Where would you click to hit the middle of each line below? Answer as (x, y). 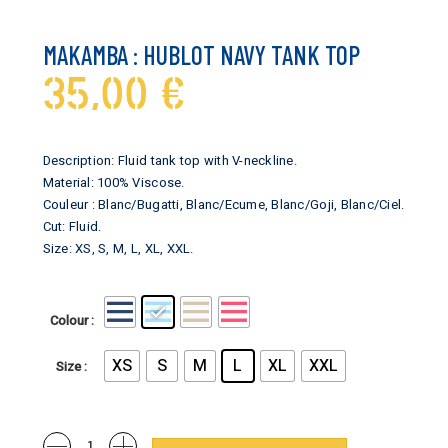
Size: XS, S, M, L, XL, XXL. (118, 248)
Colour (68, 320)
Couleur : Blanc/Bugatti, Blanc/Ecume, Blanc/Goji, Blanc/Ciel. (223, 204)
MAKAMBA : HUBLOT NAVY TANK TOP (201, 54)
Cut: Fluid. (72, 226)
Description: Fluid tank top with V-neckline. (170, 160)
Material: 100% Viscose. (113, 182)
